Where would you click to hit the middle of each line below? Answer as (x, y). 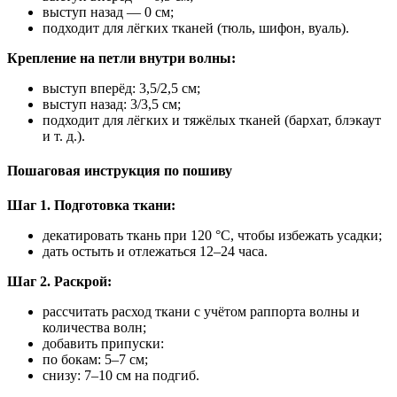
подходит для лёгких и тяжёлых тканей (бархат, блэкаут (212, 120)
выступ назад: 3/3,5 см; (112, 104)
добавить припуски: (103, 344)
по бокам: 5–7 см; (95, 360)
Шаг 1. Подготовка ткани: (91, 206)
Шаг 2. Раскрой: (59, 282)
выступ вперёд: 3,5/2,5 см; (121, 88)
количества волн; (94, 328)
